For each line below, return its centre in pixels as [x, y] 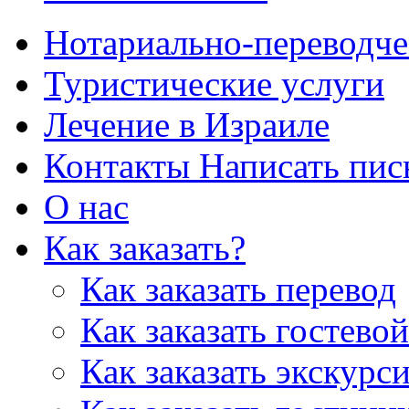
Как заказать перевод [238, 288]
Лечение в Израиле [187, 124]
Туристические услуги [214, 83]
